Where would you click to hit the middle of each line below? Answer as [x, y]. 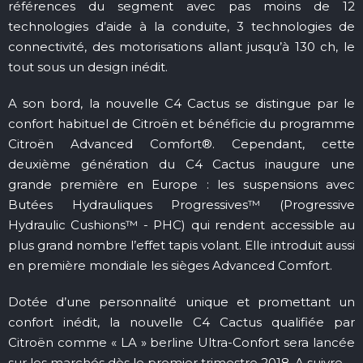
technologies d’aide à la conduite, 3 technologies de [181, 27]
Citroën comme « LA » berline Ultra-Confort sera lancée [181, 343]
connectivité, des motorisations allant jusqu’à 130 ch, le [181, 47]
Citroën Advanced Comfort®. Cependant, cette [181, 144]
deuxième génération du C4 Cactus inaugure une [181, 164]
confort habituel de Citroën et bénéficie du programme [181, 124]
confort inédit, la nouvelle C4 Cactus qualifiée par [181, 322]
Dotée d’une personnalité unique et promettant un [181, 302]
